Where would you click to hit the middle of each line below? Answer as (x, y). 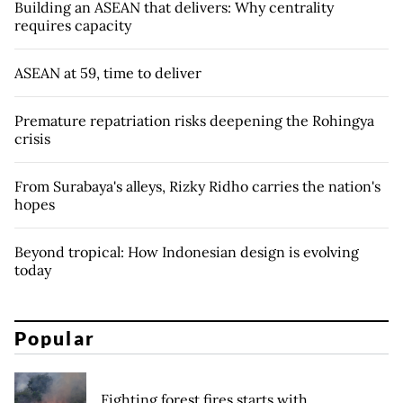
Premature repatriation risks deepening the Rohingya (194, 121)
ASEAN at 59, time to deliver (108, 73)
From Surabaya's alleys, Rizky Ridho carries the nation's (197, 187)
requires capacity (73, 26)
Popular (55, 337)
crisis (32, 139)
